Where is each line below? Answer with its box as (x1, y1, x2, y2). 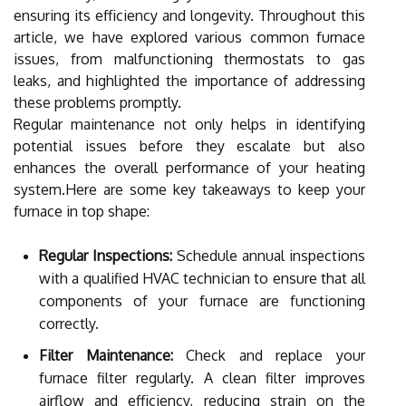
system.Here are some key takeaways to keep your (14, 179, 365, 198)
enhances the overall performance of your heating (14, 158, 365, 177)
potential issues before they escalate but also (14, 136, 365, 155)
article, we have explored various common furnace (14, 27, 365, 46)
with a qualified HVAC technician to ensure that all (39, 268, 365, 287)
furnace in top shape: (14, 201, 150, 220)
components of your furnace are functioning (39, 291, 365, 310)
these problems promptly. (14, 92, 181, 111)
